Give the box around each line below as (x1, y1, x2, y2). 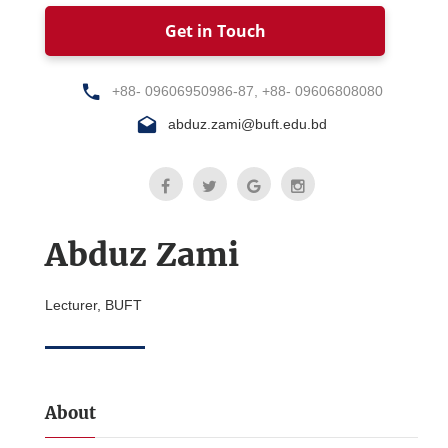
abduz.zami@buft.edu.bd (168, 116, 327, 133)
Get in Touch (164, 20, 266, 42)
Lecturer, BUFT (45, 296, 142, 313)
